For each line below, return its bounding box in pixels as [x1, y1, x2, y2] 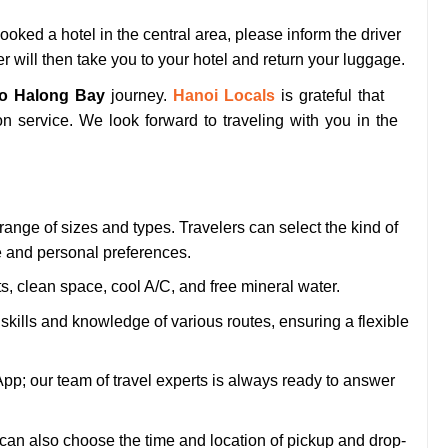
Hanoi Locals [173, 86, 275, 104]
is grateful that [275, 86, 384, 104]
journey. [105, 86, 173, 104]
